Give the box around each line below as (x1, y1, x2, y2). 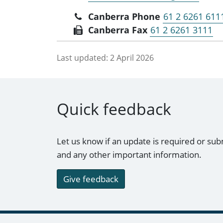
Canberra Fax (88, 23, 148, 36)
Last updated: (57, 52, 108, 63)
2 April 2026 (110, 52, 154, 63)
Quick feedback (57, 98, 171, 120)
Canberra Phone (88, 10, 161, 22)
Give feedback (63, 173, 118, 185)
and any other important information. (57, 149, 202, 161)
